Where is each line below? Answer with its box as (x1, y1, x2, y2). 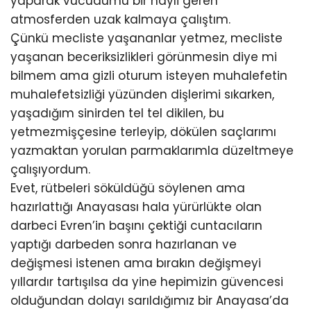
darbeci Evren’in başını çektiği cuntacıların (10, 217, 262, 234)
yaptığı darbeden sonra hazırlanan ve (10, 236, 237, 253)
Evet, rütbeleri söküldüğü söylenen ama (10, 180, 245, 196)
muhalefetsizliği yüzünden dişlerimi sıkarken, (10, 86, 274, 103)
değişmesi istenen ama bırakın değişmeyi (10, 255, 261, 271)
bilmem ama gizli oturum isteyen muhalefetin (10, 67, 287, 84)
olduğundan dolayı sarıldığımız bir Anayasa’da (10, 292, 289, 309)
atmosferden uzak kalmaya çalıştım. (10, 11, 230, 28)
